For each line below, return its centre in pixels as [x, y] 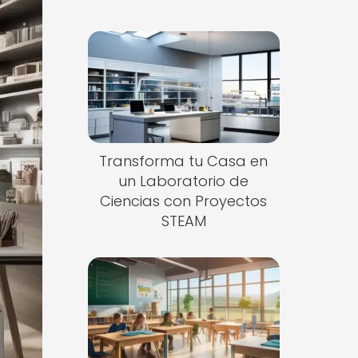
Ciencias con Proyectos [184, 201]
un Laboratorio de [184, 181]
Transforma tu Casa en [184, 161]
